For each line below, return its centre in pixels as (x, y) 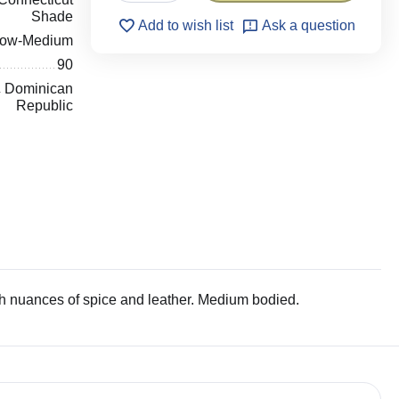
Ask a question (308, 25)
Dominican (39, 89)
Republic (45, 106)
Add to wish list (185, 25)
